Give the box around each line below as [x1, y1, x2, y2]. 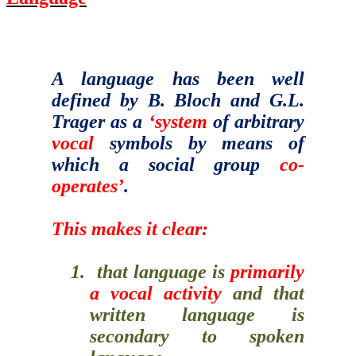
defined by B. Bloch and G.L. [51, 89, 305, 110]
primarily [230, 261, 305, 282]
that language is [97, 261, 231, 282]
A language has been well [51, 68, 305, 89]
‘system [148, 110, 207, 132]
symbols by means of [93, 132, 305, 153]
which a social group [51, 153, 281, 175]
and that [222, 282, 305, 304]
